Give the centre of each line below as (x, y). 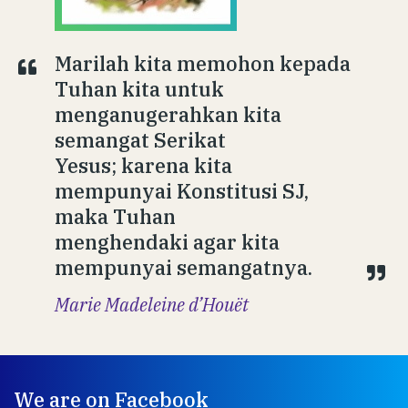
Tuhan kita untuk (139, 89)
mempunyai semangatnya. (184, 268)
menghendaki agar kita (167, 242)
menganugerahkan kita (168, 115)
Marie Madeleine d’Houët (152, 305)
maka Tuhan (115, 217)
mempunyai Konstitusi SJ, (182, 191)
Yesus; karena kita (143, 166)
